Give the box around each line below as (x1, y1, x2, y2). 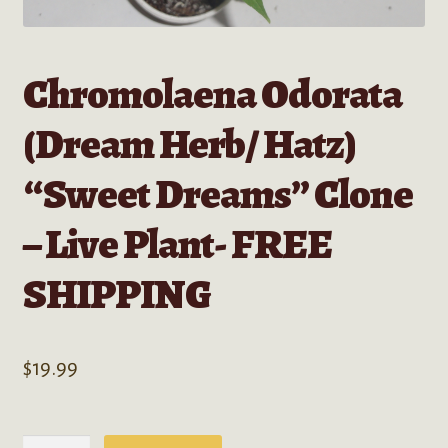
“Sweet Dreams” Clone (22, 164, 413, 222)
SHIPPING (22, 264, 211, 322)
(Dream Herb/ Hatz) (22, 114, 356, 172)
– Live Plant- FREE (22, 214, 332, 272)
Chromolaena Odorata (22, 64, 402, 122)
